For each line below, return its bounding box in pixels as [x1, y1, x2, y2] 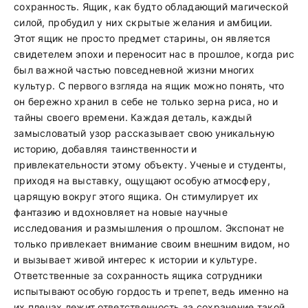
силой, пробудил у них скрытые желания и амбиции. [14, 16, 273, 28]
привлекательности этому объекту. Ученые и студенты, [14, 159, 287, 170]
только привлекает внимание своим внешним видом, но [14, 238, 289, 250]
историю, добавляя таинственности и [14, 143, 197, 155]
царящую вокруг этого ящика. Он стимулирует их [14, 190, 259, 202]
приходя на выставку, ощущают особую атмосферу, [14, 175, 270, 186]
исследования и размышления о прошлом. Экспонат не [14, 222, 285, 234]
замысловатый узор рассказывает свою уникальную [14, 127, 274, 139]
